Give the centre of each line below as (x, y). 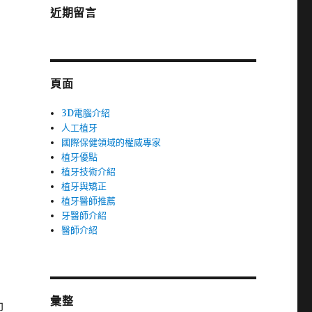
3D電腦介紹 (86, 113)
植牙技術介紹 (89, 172)
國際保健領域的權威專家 (111, 142)
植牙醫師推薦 (89, 201)
